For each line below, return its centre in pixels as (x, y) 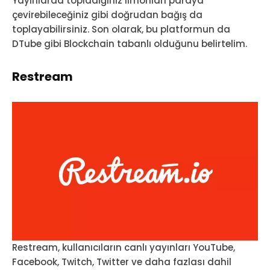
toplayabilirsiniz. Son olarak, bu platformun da (121, 30)
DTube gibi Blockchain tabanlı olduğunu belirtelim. (130, 44)
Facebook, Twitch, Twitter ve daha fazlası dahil (122, 262)
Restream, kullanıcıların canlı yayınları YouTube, (124, 247)
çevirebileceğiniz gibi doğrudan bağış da (107, 15)
